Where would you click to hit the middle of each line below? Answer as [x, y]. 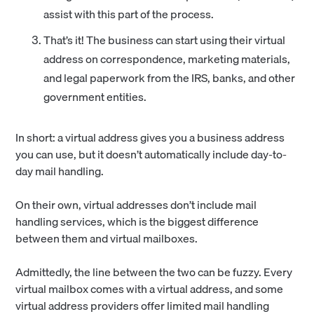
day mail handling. [60, 171]
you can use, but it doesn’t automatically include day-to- [151, 154]
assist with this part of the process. [129, 14]
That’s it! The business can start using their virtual [165, 40]
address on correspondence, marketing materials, [167, 59]
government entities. [95, 96]
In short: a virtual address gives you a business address [150, 137]
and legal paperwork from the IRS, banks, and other [170, 77]
